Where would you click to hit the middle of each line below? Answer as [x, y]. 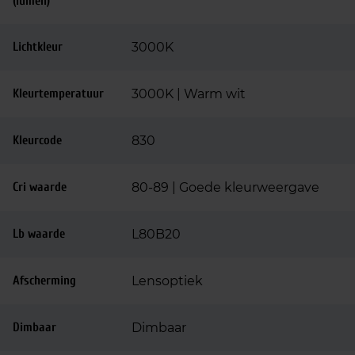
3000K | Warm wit [189, 94]
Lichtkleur [38, 47]
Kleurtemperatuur [58, 94]
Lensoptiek [167, 281]
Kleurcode [37, 140]
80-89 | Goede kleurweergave [225, 187]
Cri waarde [40, 187]
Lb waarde [39, 234]
